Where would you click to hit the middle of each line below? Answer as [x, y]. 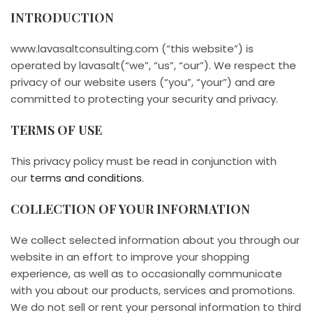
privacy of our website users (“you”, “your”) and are [143, 82]
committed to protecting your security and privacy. [144, 99]
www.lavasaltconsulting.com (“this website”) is [132, 49]
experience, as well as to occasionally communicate [146, 274]
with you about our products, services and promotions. [153, 291]
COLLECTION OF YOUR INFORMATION [130, 209]
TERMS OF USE [56, 130]
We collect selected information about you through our [155, 240]
